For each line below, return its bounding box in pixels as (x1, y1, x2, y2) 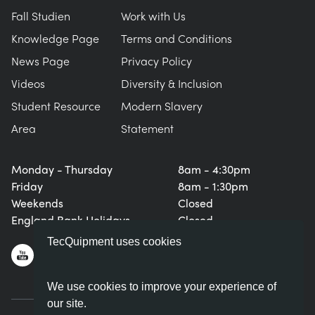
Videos (11, 75, 45, 92)
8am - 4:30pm (178, 161, 250, 178)
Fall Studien (11, 8, 70, 25)
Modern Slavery (121, 98, 203, 115)
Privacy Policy (121, 53, 193, 70)
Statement (121, 120, 174, 137)
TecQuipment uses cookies (47, 235, 182, 247)
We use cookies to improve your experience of (47, 280, 277, 292)
